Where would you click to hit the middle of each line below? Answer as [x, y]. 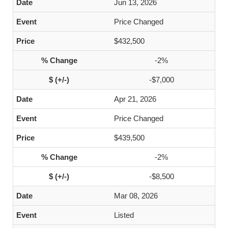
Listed [124, 215]
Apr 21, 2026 [135, 99]
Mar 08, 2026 [136, 196]
